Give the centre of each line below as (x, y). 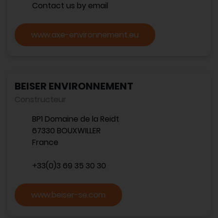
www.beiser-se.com (68, 195)
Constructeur (40, 100)
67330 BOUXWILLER (66, 131)
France (45, 142)
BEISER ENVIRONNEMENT (74, 86)
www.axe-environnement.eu (85, 35)
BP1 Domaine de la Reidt (76, 119)
